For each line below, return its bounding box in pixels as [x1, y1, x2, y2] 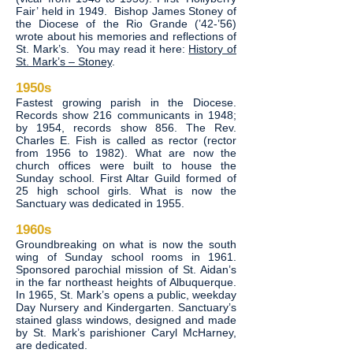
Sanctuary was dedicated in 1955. [16, 197, 184, 210]
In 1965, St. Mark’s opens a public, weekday [16, 288, 236, 301]
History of [188, 43, 237, 55]
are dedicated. [16, 339, 87, 351]
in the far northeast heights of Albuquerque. [16, 276, 236, 288]
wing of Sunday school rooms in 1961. [16, 251, 236, 263]
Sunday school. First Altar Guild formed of [16, 172, 236, 184]
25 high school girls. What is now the [16, 184, 236, 197]
